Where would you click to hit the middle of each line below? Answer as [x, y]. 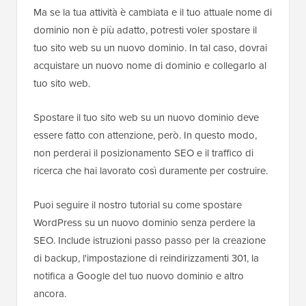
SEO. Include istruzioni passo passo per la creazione [150, 241]
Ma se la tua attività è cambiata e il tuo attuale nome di [153, 13]
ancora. [50, 294]
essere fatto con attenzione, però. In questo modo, [145, 136]
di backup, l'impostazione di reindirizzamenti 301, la [146, 259]
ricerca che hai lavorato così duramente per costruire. [151, 171]
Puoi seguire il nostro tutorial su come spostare [138, 205]
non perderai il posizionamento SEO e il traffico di [143, 153]
